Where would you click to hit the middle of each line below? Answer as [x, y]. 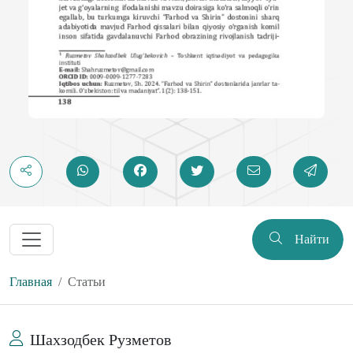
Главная [31, 281]
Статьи [87, 281]
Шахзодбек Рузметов [100, 339]
